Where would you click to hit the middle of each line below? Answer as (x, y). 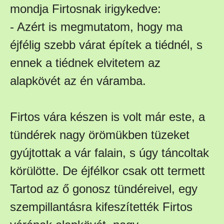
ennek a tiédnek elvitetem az (85, 62)
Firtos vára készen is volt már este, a (107, 116)
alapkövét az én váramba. (78, 80)
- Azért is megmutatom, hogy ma (96, 26)
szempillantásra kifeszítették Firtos (101, 206)
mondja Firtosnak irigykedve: (85, 8)
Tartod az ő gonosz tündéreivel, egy (104, 188)
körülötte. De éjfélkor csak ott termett (107, 170)
